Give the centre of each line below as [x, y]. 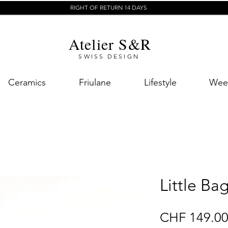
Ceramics [27, 82]
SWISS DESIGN [109, 56]
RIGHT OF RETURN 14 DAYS [108, 7]
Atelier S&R [110, 44]
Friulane [95, 82]
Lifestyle [160, 82]
